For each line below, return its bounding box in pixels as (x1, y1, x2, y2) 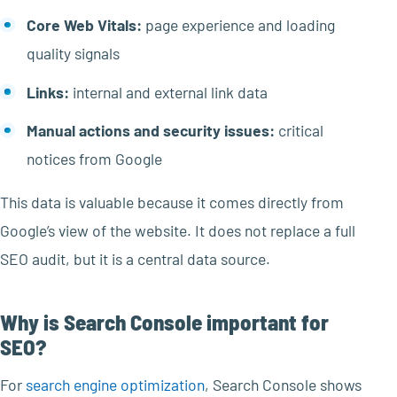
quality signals (26, 43, 120, 64)
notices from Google (26, 149, 162, 169)
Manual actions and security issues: (26, 121, 275, 141)
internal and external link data (68, 82, 268, 102)
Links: (26, 82, 69, 102)
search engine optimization (26, 375, 205, 395)
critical (274, 121, 323, 141)
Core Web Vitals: (26, 15, 142, 35)
